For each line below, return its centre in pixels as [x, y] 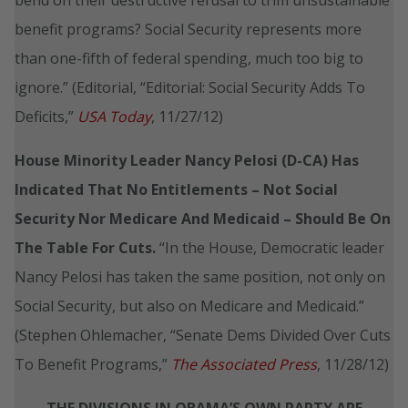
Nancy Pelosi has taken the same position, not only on [200, 276]
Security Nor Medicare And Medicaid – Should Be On [203, 218]
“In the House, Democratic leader [272, 247]
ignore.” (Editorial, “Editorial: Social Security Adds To [190, 87]
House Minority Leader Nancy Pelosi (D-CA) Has [187, 160]
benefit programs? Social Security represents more [188, 29]
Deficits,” [46, 116]
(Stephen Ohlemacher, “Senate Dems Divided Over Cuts [203, 335]
